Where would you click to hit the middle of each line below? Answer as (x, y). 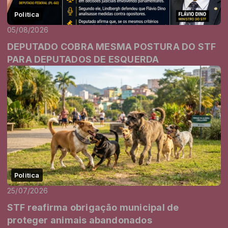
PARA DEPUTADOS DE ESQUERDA (83, 59)
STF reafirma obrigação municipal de (93, 207)
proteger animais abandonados (80, 220)
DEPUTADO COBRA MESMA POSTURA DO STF (112, 46)
